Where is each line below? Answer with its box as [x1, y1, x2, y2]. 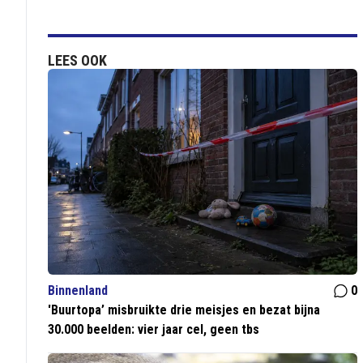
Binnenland [48, 283, 109, 299]
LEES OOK [48, 52, 108, 69]
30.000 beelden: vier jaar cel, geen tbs [48, 322, 260, 338]
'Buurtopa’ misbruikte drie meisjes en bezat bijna [48, 302, 321, 318]
